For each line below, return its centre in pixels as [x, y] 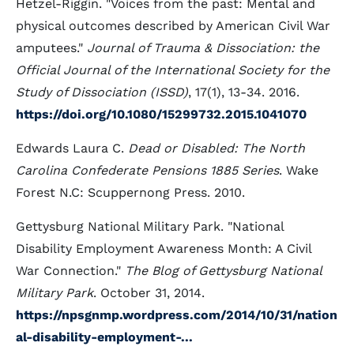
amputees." [51, 48]
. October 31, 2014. [149, 293]
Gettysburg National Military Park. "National [150, 226]
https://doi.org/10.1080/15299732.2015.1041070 [163, 114]
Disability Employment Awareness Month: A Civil [164, 249]
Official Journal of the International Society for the [173, 70]
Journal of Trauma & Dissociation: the [203, 48]
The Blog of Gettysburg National [223, 271]
